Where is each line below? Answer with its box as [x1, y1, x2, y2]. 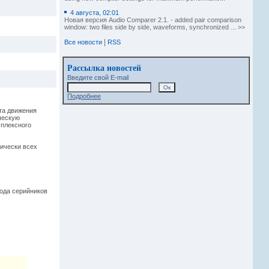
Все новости [64, 38, 102, 46]
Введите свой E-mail [67, 74, 128, 81]
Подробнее [67, 92, 101, 100]
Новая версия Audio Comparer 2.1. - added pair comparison [64, 16, 241, 23]
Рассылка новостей [67, 61, 141, 74]
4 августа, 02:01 [70, 9, 119, 16]
